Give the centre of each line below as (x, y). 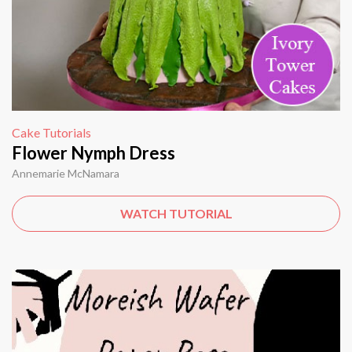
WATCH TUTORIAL (176, 213)
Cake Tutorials (51, 132)
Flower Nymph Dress (93, 152)
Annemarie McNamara (66, 173)
